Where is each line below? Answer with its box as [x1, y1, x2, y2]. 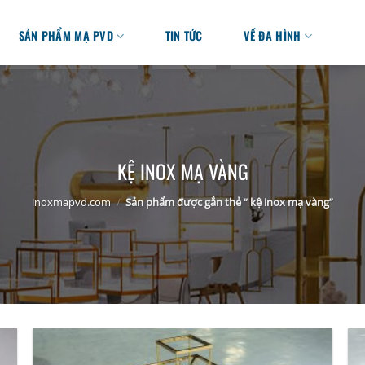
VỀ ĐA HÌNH [243, 27, 301, 44]
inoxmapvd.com [31, 195, 111, 209]
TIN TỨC [165, 27, 203, 44]
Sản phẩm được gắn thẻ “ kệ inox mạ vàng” [125, 195, 334, 209]
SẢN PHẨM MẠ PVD [18, 27, 114, 44]
